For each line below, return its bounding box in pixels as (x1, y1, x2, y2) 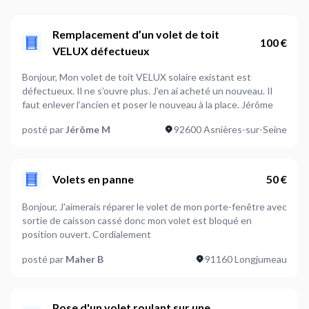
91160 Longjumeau (205, 252, 287, 265)
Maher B (66, 252, 103, 265)
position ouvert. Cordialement (22, 228, 151, 240)
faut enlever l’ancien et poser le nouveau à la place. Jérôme (241, 98, 273, 110)
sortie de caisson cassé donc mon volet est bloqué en (22, 214, 252, 226)
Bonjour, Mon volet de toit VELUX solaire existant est (22, 70, 59, 83)
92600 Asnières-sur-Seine (174, 123, 287, 135)
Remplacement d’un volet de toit (52, 27, 219, 41)
